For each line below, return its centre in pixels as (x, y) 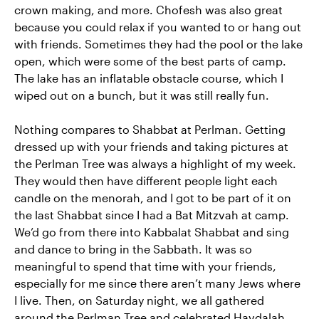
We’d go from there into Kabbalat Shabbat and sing (152, 232)
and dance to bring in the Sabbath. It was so (133, 249)
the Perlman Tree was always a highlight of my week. (155, 164)
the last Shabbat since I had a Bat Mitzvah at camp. (152, 215)
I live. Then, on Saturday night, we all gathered (139, 300)
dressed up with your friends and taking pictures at (151, 147)
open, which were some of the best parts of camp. (150, 61)
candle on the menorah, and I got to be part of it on (153, 198)
